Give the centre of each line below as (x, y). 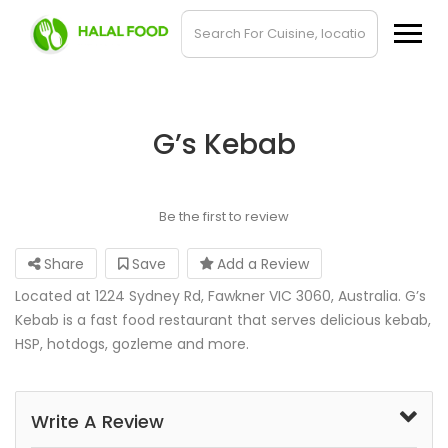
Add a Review (261, 264)
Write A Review (97, 421)
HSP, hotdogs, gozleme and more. (132, 344)
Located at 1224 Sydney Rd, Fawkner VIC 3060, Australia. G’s (220, 296)
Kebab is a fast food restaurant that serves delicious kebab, (223, 320)
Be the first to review (223, 216)
